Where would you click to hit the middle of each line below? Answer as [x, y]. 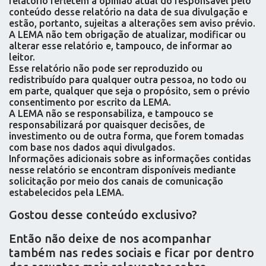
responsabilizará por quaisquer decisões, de [107, 125]
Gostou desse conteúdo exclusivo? [103, 215]
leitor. [22, 57]
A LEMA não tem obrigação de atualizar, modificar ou [127, 35]
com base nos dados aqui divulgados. [92, 148]
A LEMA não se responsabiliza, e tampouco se [111, 114]
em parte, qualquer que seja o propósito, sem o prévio [129, 91]
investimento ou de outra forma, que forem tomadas [126, 136]
